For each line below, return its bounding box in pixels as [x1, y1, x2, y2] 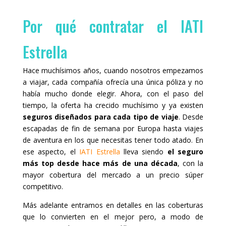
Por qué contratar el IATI [22, 14, 204, 37]
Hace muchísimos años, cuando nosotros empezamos [22, 65, 204, 75]
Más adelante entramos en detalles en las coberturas [22, 200, 204, 210]
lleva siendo [120, 146, 167, 156]
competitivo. [22, 181, 63, 191]
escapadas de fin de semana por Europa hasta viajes [22, 123, 204, 133]
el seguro [167, 146, 204, 156]
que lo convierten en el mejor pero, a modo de [22, 211, 204, 221]
